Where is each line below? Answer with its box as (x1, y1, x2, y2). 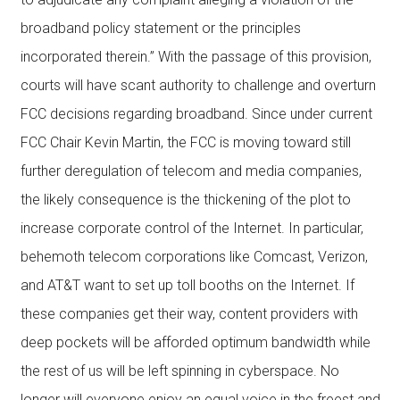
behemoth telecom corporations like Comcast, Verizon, (20, 248, 368, 265)
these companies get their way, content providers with (20, 305, 358, 322)
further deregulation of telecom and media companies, (20, 162, 362, 179)
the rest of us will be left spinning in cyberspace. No (20, 362, 339, 379)
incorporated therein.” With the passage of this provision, (20, 48, 371, 65)
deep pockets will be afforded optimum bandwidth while (20, 334, 371, 351)
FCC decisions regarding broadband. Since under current (20, 105, 372, 122)
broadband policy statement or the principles (20, 20, 301, 37)
